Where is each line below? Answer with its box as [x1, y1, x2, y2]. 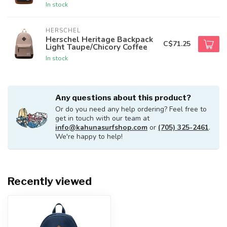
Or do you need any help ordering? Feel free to [55, 104, 207, 114]
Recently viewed [8, 175, 92, 187]
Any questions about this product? [55, 93, 191, 102]
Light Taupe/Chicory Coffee [46, 42, 147, 52]
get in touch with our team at [55, 113, 149, 123]
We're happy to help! [55, 132, 123, 141]
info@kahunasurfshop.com [55, 123, 147, 132]
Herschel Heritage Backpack [46, 34, 153, 45]
